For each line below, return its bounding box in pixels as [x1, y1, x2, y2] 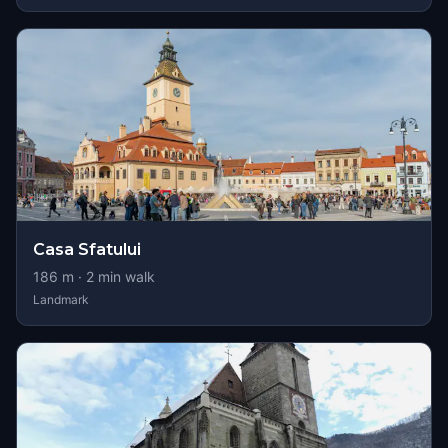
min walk [94, 268, 155, 285]
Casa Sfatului [33, 240, 141, 259]
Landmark [33, 292, 89, 307]
